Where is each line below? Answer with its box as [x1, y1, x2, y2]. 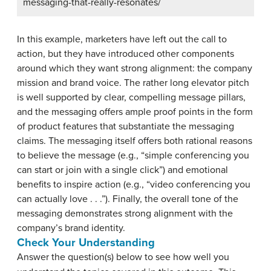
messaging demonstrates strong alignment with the [17, 207, 233, 220]
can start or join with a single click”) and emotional [17, 164, 228, 177]
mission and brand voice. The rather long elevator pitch [17, 77, 249, 90]
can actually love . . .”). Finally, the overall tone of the [17, 193, 238, 206]
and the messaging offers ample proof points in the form [17, 106, 253, 119]
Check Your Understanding [17, 236, 155, 250]
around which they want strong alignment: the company [17, 62, 252, 75]
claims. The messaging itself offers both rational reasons [17, 135, 252, 148]
